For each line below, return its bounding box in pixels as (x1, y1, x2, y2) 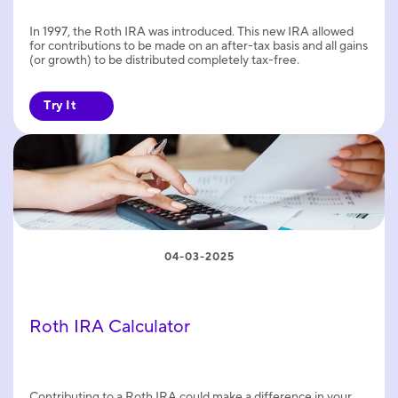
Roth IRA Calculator (29, 314, 190, 338)
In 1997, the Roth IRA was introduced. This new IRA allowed (29, 23, 354, 40)
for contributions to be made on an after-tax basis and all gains (29, 37, 368, 54)
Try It (44, 97, 76, 114)
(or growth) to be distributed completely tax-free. (29, 52, 299, 68)
